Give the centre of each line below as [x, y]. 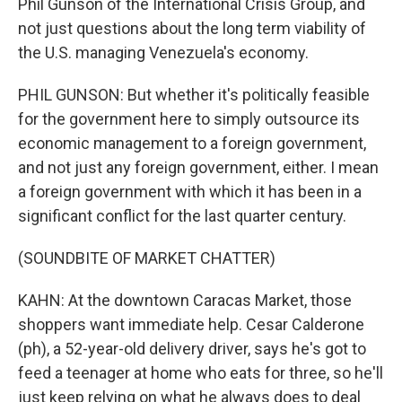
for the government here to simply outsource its [189, 119]
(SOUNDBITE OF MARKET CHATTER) [147, 258]
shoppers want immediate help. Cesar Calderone [191, 324]
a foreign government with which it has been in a [190, 192]
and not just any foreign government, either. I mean [198, 167]
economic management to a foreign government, [192, 143]
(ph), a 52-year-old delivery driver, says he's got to [192, 349]
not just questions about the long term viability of [192, 28]
